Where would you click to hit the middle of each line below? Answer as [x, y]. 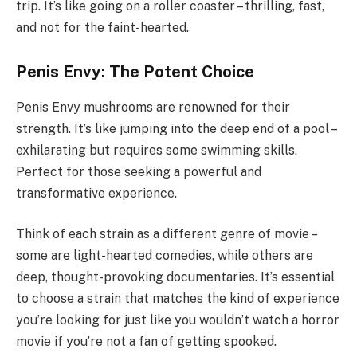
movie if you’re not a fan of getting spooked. [146, 342]
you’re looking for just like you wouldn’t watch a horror [178, 320]
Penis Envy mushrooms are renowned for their [153, 107]
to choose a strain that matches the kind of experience [178, 299]
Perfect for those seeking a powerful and [139, 171]
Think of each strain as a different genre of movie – [166, 234]
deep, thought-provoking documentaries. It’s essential [175, 277]
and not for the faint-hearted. [102, 27]
